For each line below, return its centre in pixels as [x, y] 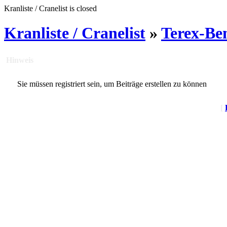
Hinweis [20, 60]
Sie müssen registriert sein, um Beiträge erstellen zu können [112, 84]
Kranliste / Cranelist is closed [50, 8]
